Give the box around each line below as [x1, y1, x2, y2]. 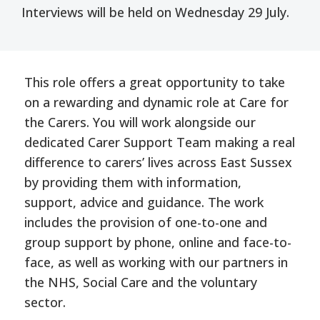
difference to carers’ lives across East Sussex [24, 153, 292, 171]
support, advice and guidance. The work [24, 193, 264, 211]
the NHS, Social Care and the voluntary [24, 273, 257, 291]
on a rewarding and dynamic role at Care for [24, 93, 289, 111]
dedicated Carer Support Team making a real [24, 133, 295, 151]
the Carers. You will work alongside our [24, 113, 256, 131]
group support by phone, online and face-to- [24, 233, 291, 251]
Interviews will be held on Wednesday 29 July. [21, 3, 289, 21]
